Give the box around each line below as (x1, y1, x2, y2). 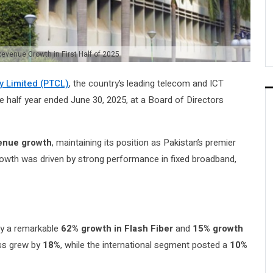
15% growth (193, 222, 243, 236)
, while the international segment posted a (60, 238, 230, 252)
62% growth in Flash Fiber (61, 222, 173, 236)
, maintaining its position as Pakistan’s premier (52, 136, 236, 150)
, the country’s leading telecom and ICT (69, 77, 224, 91)
